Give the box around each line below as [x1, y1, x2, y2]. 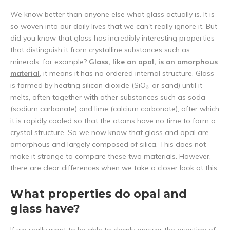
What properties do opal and [10, 187, 187, 201]
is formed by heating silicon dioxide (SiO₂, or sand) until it [10, 81, 202, 90]
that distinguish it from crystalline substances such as [10, 45, 190, 55]
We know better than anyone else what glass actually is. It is [10, 10, 215, 20]
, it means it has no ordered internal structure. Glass [40, 69, 214, 79]
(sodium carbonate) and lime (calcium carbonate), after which [10, 104, 219, 114]
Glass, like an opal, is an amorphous [89, 57, 218, 67]
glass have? [10, 202, 80, 216]
